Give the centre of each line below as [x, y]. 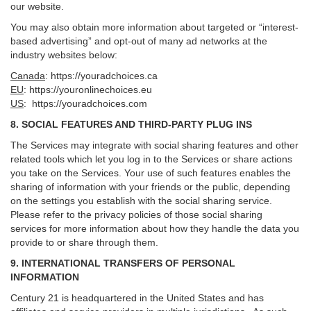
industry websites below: [64, 55]
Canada [28, 76]
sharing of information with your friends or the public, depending [150, 187]
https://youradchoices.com [90, 103]
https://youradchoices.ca [104, 76]
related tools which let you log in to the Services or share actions [151, 159]
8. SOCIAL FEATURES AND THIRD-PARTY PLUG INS [131, 124]
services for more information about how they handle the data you [155, 228]
